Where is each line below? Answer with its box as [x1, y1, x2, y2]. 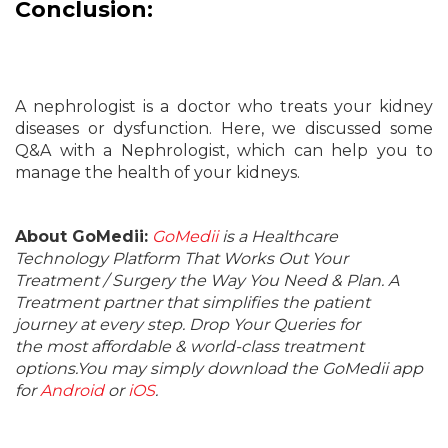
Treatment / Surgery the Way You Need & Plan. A [15, 271, 399, 290]
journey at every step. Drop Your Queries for [15, 315, 360, 334]
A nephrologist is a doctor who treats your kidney [15, 97, 433, 116]
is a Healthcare [218, 227, 338, 246]
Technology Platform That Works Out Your [15, 249, 348, 268]
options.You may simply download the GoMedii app [15, 359, 423, 378]
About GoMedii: [15, 227, 148, 246]
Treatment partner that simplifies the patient [15, 293, 370, 312]
